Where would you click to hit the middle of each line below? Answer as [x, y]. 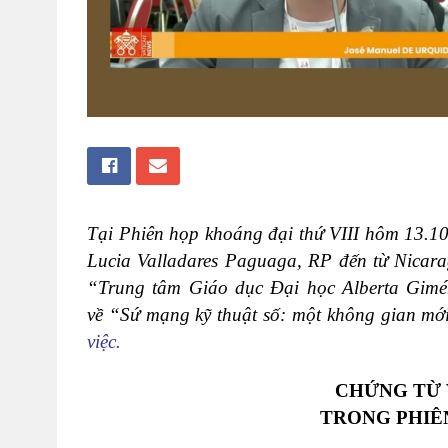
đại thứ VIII [310, 234]
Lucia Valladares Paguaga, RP [213, 261]
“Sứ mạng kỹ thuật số [194, 315]
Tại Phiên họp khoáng [175, 234]
